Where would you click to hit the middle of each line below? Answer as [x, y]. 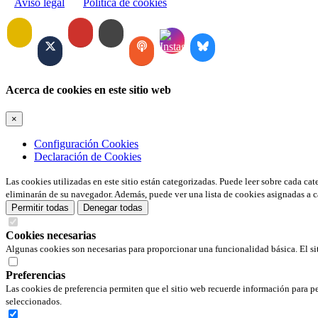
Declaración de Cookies [88, 157]
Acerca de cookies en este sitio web [88, 89]
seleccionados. [34, 302]
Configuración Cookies [86, 144]
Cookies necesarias [51, 236]
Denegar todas [113, 208]
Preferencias [35, 275]
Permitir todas [40, 208]
